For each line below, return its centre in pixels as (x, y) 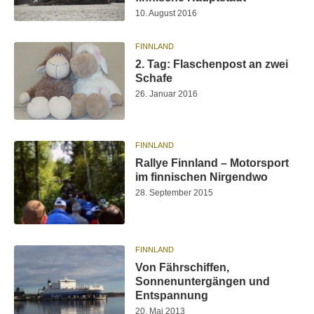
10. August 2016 (166, 14)
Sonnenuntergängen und (203, 281)
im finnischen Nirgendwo (202, 177)
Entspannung (172, 295)
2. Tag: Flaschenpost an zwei (212, 64)
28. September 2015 (175, 192)
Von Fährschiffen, (183, 267)
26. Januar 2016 (167, 94)
